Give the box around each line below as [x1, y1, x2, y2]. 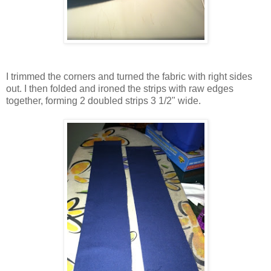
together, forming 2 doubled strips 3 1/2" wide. [6, 96, 201, 106]
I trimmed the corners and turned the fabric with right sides [6, 71, 252, 82]
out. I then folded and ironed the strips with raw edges [6, 83, 233, 94]
